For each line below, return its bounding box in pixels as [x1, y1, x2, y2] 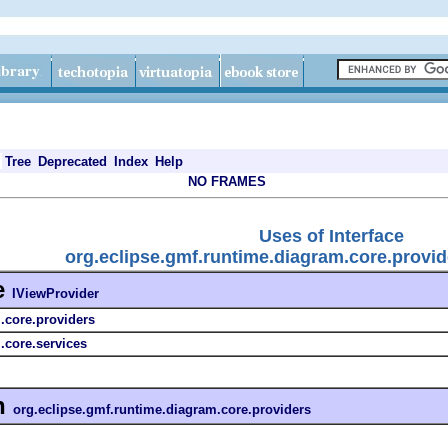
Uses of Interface [259, 225, 404, 246]
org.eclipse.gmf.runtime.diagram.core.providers [13, 401, 311, 417]
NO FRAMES [188, 174, 266, 189]
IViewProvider [12, 285, 99, 301]
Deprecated [38, 154, 107, 169]
